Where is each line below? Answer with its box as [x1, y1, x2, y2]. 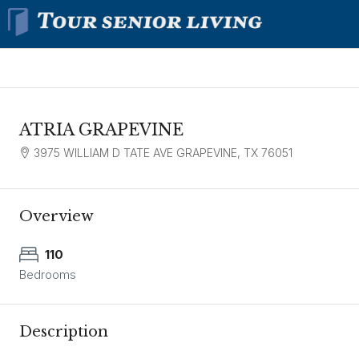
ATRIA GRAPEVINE [19, 120, 184, 139]
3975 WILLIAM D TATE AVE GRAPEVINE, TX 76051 [34, 146, 292, 159]
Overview [19, 208, 94, 225]
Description [19, 323, 108, 341]
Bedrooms [19, 267, 76, 282]
